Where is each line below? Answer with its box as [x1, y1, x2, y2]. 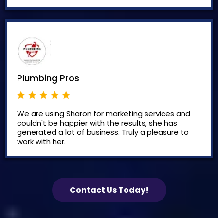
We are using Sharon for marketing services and [17, 108, 190, 119]
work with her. [17, 136, 66, 146]
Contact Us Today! [69, 184, 149, 196]
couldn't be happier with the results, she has [17, 117, 177, 128]
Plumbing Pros [17, 72, 79, 85]
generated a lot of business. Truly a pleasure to [17, 127, 189, 137]
